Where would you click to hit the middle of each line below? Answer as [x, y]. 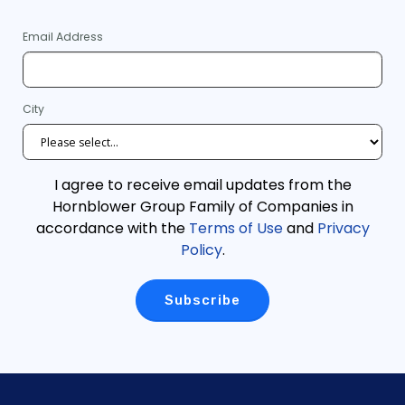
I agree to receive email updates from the [202, 185]
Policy [201, 250]
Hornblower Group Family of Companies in [202, 207]
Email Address [63, 37]
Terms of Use [235, 229]
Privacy [343, 229]
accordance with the [112, 229]
